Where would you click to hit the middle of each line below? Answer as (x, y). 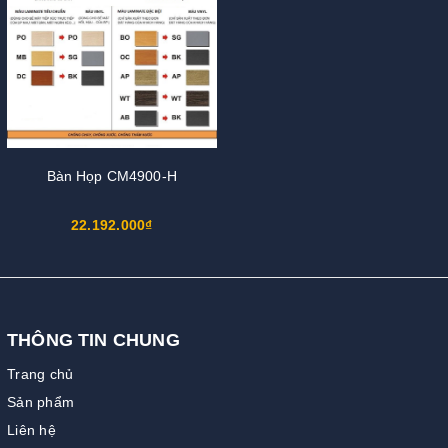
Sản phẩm (40, 402)
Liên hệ (31, 430)
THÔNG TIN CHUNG (93, 340)
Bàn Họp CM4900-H (111, 176)
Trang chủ (40, 374)
